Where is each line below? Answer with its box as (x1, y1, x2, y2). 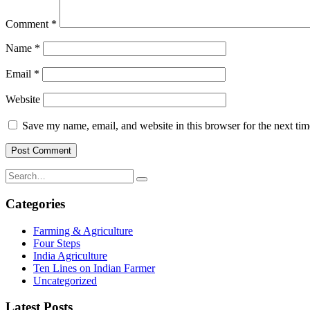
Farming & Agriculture (33, 224, 133, 237)
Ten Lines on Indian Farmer (33, 262, 155, 274)
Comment (6, 18, 51, 30)
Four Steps (33, 237, 80, 249)
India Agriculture (33, 249, 107, 262)
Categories (6, 196, 65, 211)
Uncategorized (33, 274, 97, 286)
